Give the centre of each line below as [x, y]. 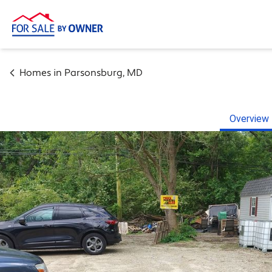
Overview [249, 119]
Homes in [42, 73]
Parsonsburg [93, 73]
